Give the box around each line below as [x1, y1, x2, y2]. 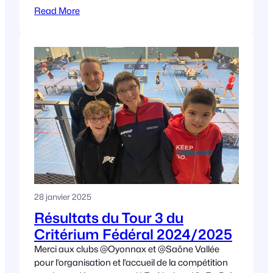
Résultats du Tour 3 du [34, 210, 183, 227]
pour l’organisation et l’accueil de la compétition [34, 257, 228, 268]
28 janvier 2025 [34, 192, 91, 202]
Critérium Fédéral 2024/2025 [34, 226, 232, 243]
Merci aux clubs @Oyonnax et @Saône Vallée [34, 244, 219, 255]
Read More [34, 5, 80, 16]
